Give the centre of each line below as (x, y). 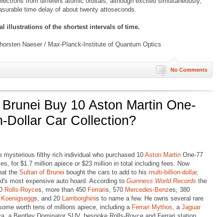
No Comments (189, 70)
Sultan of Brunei (42, 172)
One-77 (192, 155)
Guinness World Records (161, 181)
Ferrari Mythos (152, 207)
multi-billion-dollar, (174, 172)
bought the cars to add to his (107, 172)
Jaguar (191, 207)
